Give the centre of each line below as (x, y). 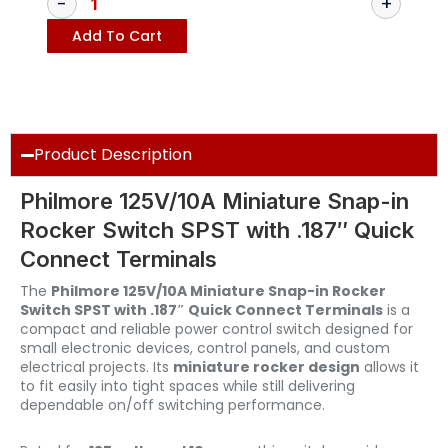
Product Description (113, 155)
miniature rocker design (266, 367)
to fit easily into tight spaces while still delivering (187, 386)
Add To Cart (116, 36)
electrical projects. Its (96, 367)
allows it (389, 367)
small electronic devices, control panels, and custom (205, 348)
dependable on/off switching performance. (172, 405)
